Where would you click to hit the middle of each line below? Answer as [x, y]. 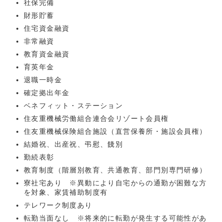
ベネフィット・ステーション [74, 106]
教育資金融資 [47, 54]
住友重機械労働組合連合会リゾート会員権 [96, 119]
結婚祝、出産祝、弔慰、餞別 [74, 144]
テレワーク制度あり [58, 205]
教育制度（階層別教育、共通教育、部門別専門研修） [115, 170]
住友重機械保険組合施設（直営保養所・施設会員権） [115, 132]
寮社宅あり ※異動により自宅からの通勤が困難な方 [115, 183]
